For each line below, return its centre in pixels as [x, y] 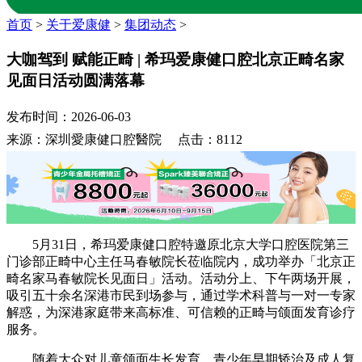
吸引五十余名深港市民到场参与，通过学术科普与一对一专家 [181, 295]
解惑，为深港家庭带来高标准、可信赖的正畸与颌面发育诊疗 [181, 312]
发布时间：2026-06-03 [69, 117]
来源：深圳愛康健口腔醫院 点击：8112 [124, 140]
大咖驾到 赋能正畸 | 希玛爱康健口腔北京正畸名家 [175, 59]
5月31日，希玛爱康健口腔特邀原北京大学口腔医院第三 [178, 244]
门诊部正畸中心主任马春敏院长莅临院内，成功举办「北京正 [181, 261]
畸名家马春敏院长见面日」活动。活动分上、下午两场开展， [181, 278]
